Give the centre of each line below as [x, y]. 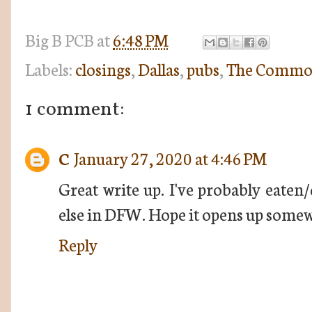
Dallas [159, 68]
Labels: [50, 68]
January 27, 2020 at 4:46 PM [170, 157]
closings [103, 68]
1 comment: [75, 110]
